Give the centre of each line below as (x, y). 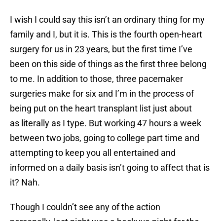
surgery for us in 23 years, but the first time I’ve (101, 49)
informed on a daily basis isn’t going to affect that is (110, 168)
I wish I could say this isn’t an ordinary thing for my (107, 20)
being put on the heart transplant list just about (101, 109)
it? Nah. (25, 183)
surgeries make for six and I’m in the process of (102, 94)
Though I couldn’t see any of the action (85, 207)
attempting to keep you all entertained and (93, 153)
